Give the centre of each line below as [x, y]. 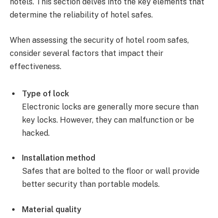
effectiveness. [36, 67]
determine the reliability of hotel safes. [81, 15]
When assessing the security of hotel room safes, [99, 40]
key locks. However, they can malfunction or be [108, 120]
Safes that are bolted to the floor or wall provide [111, 171]
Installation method [59, 158]
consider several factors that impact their [87, 54]
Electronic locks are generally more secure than [110, 107]
